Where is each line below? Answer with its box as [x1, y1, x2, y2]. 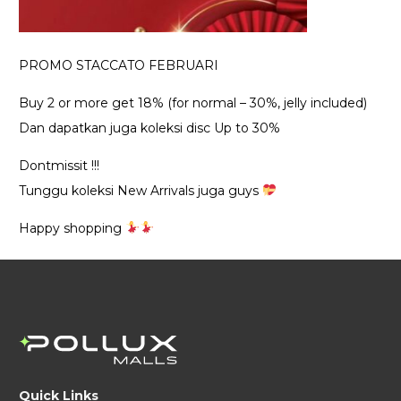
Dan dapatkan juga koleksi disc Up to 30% [19, 119, 280, 136]
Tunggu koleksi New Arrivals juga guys [19, 182, 262, 199]
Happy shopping [19, 219, 125, 236]
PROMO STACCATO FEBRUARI [19, 56, 218, 73]
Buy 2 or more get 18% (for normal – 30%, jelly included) [19, 94, 367, 111]
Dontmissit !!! [19, 157, 99, 174]
